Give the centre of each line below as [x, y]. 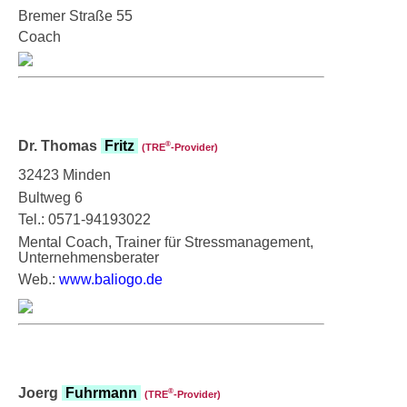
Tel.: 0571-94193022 [84, 219]
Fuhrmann [101, 392]
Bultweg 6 [50, 197]
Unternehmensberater [89, 257]
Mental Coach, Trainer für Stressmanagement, [166, 242]
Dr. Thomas [60, 145]
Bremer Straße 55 [75, 15]
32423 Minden [65, 174]
